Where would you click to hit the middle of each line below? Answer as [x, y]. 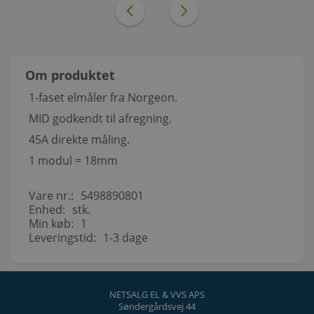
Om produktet [70, 75]
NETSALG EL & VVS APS [157, 294]
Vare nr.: [51, 195]
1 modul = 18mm [73, 160]
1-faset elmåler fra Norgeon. [103, 97]
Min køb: [51, 223]
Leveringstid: [62, 237]
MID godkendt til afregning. [100, 118]
